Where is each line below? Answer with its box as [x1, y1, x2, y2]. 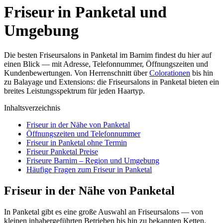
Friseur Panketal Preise [26, 147, 98, 156]
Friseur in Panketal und [4, 3, 167, 21]
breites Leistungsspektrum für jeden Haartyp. [4, 86, 145, 95]
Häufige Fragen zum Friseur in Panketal [26, 165, 152, 174]
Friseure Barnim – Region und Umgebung [26, 156, 159, 165]
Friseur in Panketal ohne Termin [26, 138, 127, 147]
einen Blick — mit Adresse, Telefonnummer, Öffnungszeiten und [4, 59, 208, 68]
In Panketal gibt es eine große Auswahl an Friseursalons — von [4, 207, 203, 216]
